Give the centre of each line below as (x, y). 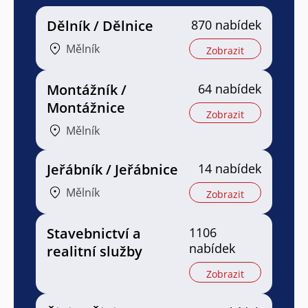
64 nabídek (230, 89)
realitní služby (95, 252)
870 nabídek (226, 25)
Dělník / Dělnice (100, 26)
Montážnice (86, 108)
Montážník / (87, 90)
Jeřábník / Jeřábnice (112, 170)
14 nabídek (230, 169)
